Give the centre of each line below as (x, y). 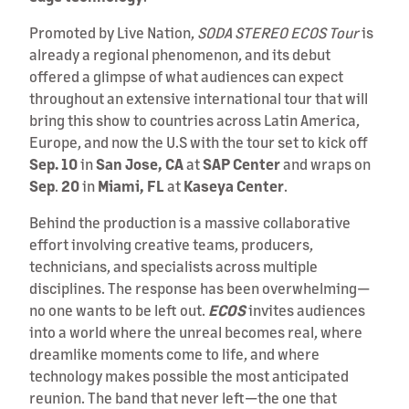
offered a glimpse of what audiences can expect (186, 76)
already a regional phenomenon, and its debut (180, 54)
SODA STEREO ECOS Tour (279, 32)
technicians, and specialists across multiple (173, 266)
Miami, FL (131, 185)
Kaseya (209, 185)
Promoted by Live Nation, (113, 32)
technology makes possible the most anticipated (189, 375)
